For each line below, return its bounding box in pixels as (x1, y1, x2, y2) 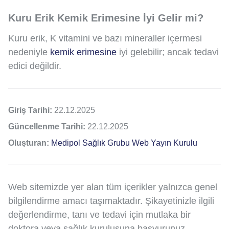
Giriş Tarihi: (8, 105, 54, 114)
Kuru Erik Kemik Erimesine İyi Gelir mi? (8, 12, 203, 24)
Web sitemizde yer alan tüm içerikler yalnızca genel (8, 181, 217, 192)
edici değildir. (8, 60, 61, 71)
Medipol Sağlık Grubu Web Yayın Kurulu (51, 138, 197, 147)
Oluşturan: (8, 138, 51, 147)
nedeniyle (8, 47, 50, 57)
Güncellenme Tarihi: (8, 122, 87, 131)
